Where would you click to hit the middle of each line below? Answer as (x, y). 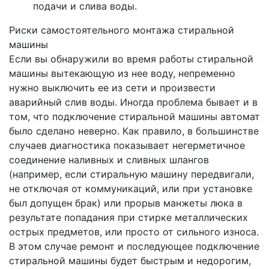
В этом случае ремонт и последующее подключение (134, 246)
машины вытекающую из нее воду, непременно (122, 73)
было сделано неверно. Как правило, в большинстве (134, 131)
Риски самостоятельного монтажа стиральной (122, 30)
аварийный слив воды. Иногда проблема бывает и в (133, 102)
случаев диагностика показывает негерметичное (127, 145)
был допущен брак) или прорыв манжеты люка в (126, 203)
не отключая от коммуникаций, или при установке (131, 189)
